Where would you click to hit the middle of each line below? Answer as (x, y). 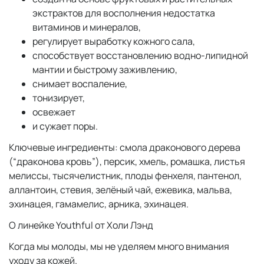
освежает (54, 112)
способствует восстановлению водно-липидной (140, 55)
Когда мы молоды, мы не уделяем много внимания (119, 246)
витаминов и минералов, (87, 27)
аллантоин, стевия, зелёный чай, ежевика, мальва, (121, 190)
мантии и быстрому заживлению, (105, 70)
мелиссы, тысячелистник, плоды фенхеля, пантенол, (125, 176)
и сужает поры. (65, 126)
